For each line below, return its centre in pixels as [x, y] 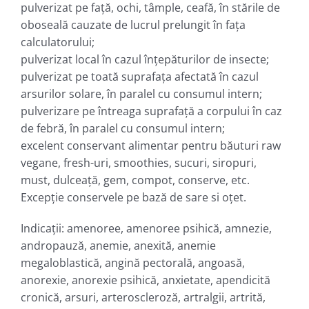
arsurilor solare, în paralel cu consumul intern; [141, 93]
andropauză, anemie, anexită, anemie [118, 245]
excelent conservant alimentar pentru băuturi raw [150, 145]
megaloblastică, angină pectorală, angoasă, [132, 262]
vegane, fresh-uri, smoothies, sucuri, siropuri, [138, 162]
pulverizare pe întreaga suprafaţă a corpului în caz [151, 111]
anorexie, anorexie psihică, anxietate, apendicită [145, 280]
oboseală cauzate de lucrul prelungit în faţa [133, 24]
